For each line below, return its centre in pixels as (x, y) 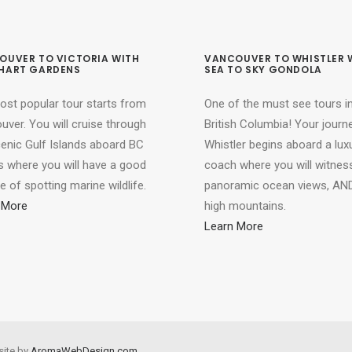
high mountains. (245, 206)
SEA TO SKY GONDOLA (263, 70)
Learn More (234, 226)
